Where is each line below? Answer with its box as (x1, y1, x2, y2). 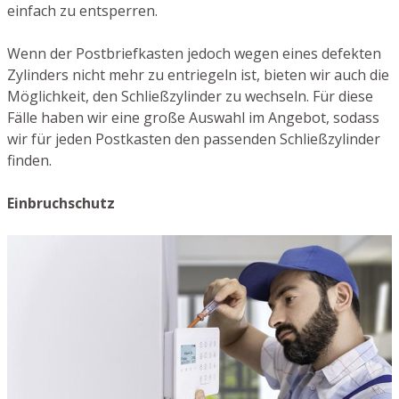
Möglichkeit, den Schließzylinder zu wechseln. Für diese (7, 86, 373, 107)
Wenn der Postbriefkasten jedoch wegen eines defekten (7, 44, 381, 64)
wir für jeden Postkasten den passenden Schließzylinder (7, 129, 380, 150)
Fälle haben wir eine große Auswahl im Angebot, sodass (7, 108, 379, 128)
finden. (7, 151, 52, 171)
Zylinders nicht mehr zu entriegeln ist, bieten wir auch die (7, 65, 389, 85)
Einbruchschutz (7, 193, 115, 214)
